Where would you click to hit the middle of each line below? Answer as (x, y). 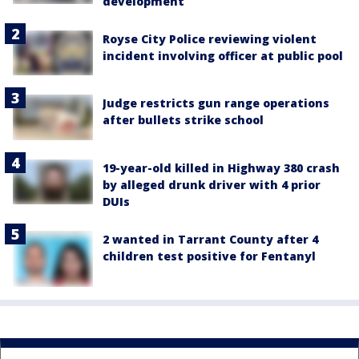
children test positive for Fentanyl (209, 256)
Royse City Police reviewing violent (210, 39)
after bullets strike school (183, 120)
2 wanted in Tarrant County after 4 (210, 239)
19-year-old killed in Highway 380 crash (221, 167)
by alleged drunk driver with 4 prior (212, 184)
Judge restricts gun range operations (216, 103)
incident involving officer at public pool (223, 56)
